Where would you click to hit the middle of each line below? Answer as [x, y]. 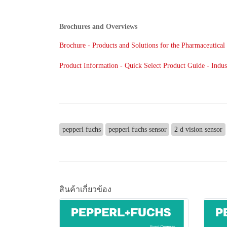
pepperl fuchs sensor [137, 129]
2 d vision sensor [198, 129]
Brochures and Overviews [98, 26]
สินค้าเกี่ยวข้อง [85, 189]
